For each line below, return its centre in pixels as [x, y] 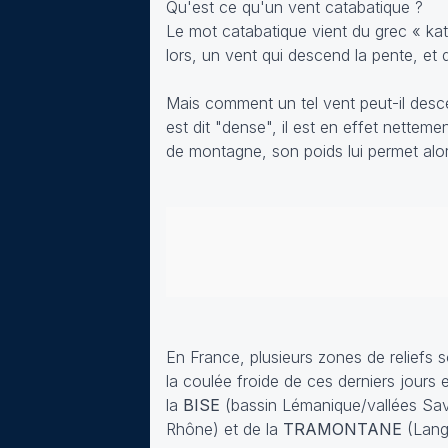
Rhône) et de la [224, 428]
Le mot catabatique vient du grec [289, 30]
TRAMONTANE [342, 428]
